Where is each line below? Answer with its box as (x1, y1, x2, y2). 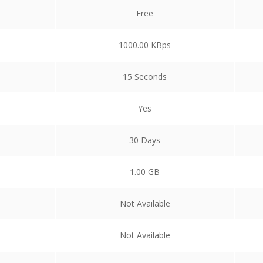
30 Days (129, 134, 160, 146)
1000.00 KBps (119, 39, 171, 50)
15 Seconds (123, 70, 167, 82)
